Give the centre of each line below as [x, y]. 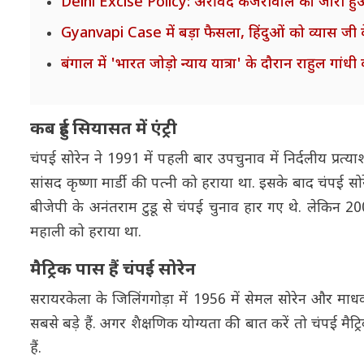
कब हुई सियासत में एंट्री [106, 130]
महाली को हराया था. [86, 232]
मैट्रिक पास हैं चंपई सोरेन [115, 270]
